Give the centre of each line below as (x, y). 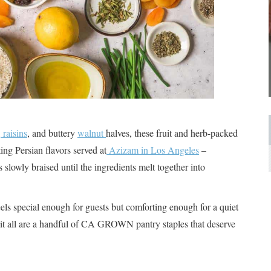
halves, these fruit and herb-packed (172, 133)
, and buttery (52, 133)
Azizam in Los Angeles (153, 150)
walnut (92, 133)
